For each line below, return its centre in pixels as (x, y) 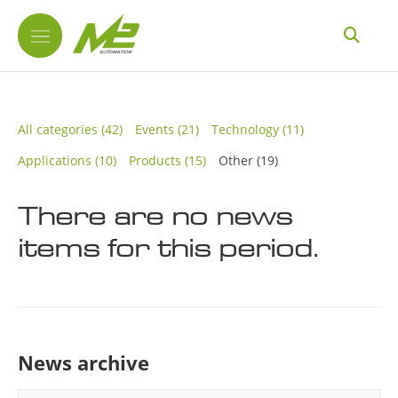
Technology (245, 129)
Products (155, 160)
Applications (55, 160)
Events (155, 129)
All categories (58, 129)
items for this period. (168, 247)
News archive (84, 362)
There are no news (155, 215)
